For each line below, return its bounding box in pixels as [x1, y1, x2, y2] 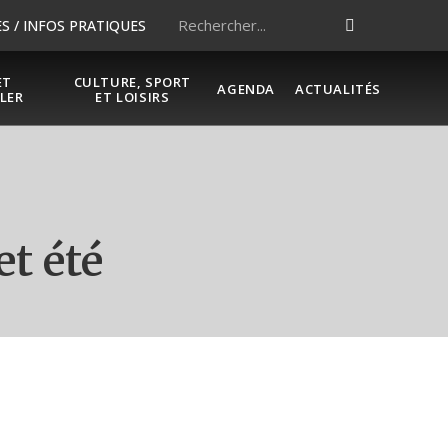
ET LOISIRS [95, 87, 170, 106]
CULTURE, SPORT [73, 72, 192, 91]
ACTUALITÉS [295, 80, 381, 99]
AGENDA [217, 80, 275, 99]
